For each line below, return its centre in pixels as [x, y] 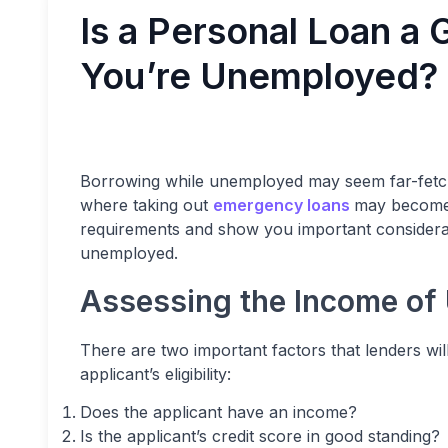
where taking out [146, 205]
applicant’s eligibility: [155, 374]
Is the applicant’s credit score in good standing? [260, 436]
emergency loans [281, 205]
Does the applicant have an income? [218, 412]
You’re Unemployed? [259, 76]
